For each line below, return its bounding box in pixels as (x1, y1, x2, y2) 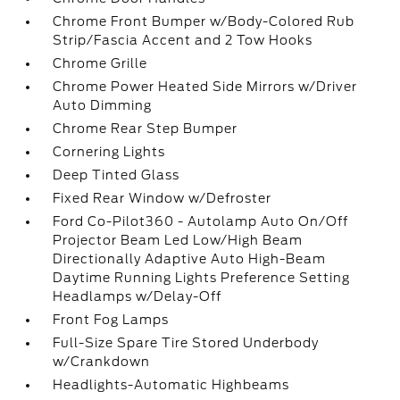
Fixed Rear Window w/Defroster (53, 191, 272, 205)
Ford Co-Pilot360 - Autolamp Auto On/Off (53, 214, 349, 229)
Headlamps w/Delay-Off (53, 289, 222, 304)
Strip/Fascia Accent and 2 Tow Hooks (53, 33, 313, 47)
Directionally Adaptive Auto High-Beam (53, 252, 327, 266)
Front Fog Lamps (53, 312, 170, 327)
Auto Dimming (53, 98, 153, 112)
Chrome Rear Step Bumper (53, 121, 238, 136)
